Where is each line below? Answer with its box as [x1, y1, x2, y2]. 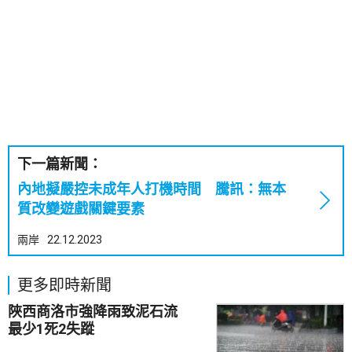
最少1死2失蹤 [8, 321, 94, 337]
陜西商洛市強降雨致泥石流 [8, 303, 192, 320]
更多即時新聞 [17, 276, 112, 295]
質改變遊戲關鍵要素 [17, 200, 145, 217]
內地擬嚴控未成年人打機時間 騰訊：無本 [17, 181, 286, 197]
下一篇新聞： [17, 156, 102, 172]
